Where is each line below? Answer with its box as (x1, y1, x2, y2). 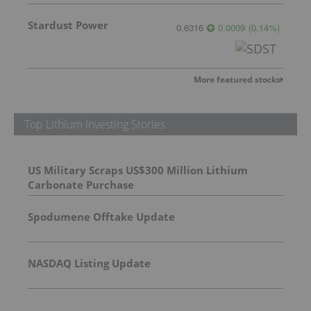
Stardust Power (28, 18, 108, 33)
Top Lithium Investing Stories (24, 117, 165, 133)
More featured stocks (194, 74, 280, 86)
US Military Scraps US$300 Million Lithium (28, 163, 248, 178)
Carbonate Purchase (28, 178, 134, 192)
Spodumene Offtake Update (28, 210, 175, 224)
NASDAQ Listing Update (28, 256, 151, 271)
